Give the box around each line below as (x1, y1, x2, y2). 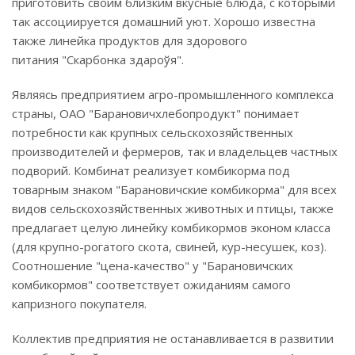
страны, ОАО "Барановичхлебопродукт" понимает (12, 105, 300, 122)
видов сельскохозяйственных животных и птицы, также (12, 200, 334, 217)
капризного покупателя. (12, 296, 147, 312)
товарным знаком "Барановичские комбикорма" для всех (12, 181, 337, 198)
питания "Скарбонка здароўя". (12, 52, 184, 68)
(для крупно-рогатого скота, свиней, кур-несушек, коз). (12, 239, 326, 255)
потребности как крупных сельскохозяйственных (12, 124, 293, 141)
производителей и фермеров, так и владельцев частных (12, 143, 338, 160)
